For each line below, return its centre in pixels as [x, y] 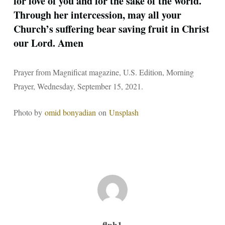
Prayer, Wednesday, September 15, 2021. [78, 86]
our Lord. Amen [48, 43]
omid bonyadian [70, 112]
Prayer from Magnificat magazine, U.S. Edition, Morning [103, 72]
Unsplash [124, 112]
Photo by [29, 112]
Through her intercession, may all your [97, 15]
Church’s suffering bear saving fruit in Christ [111, 29]
